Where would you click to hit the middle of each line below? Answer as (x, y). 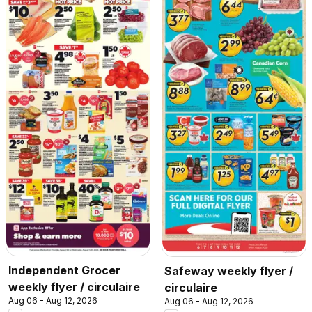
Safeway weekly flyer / (229, 271)
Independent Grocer (64, 271)
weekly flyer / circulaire (74, 287)
